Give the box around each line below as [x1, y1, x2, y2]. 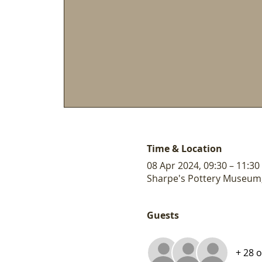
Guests [146, 208, 179, 222]
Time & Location [146, 142, 222, 155]
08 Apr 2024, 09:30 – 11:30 [146, 158, 260, 172]
